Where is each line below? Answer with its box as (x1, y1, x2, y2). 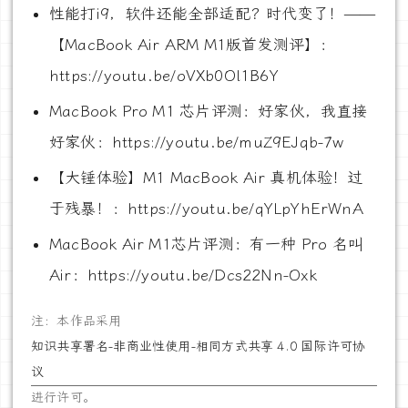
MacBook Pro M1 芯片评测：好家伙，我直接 (49, 102, 368, 121)
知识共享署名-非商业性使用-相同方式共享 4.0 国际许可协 (31, 339, 366, 355)
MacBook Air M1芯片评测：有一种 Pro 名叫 (49, 235, 364, 254)
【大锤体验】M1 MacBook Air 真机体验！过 (49, 168, 364, 188)
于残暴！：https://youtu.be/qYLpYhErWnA (49, 199, 363, 219)
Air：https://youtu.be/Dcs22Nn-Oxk (49, 266, 318, 285)
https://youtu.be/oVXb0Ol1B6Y (49, 66, 279, 86)
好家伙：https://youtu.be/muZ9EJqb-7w (49, 133, 344, 152)
